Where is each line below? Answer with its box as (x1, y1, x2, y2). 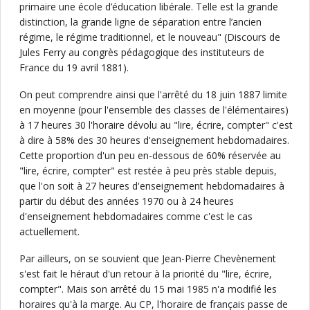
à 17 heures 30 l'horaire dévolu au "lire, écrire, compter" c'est (19, 118, 293, 131)
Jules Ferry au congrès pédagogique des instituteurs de (19, 46, 264, 59)
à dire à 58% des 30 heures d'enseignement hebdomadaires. (19, 134, 289, 147)
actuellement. (19, 225, 80, 238)
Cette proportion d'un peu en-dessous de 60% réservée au (19, 149, 281, 162)
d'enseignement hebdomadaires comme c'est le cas (19, 210, 253, 223)
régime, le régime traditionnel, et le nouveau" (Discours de (19, 30, 280, 44)
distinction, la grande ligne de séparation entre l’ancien (19, 15, 262, 28)
